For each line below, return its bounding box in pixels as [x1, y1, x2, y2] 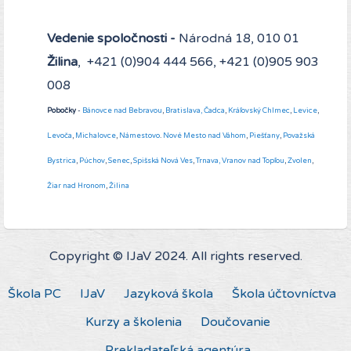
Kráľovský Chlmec [228, 106, 290, 116]
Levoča [47, 131, 72, 141]
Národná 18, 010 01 [179, 31, 299, 47]
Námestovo [119, 131, 160, 141]
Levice [293, 106, 317, 116]
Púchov [79, 156, 105, 166]
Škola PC [8, 286, 61, 302]
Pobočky [47, 106, 76, 116]
